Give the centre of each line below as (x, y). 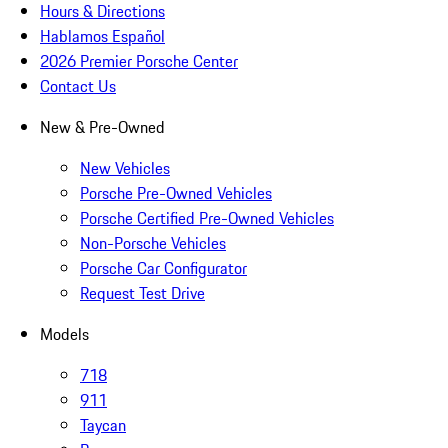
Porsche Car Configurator (163, 268)
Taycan (103, 425)
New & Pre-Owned (102, 127)
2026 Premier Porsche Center (139, 61)
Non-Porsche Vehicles (153, 243)
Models (64, 334)
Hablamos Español (102, 36)
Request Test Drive (142, 293)
